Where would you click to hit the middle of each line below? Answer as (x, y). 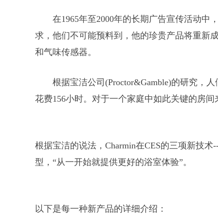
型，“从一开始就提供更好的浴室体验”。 (113, 162)
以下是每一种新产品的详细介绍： (101, 209)
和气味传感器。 (66, 52)
